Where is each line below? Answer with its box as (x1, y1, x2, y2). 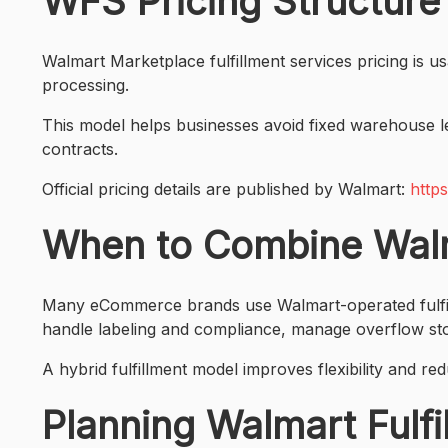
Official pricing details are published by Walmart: (42, 179, 410, 199)
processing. (42, 75, 129, 95)
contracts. (42, 139, 118, 159)
